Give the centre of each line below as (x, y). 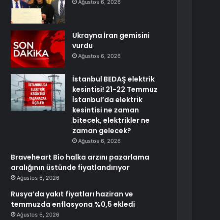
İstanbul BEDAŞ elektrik (114, 79)
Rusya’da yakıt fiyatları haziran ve (72, 194)
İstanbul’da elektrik (108, 100)
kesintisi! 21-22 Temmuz (115, 89)
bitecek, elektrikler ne (111, 120)
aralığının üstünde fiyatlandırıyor (70, 167)
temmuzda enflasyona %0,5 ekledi (73, 204)
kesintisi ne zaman (106, 110)
